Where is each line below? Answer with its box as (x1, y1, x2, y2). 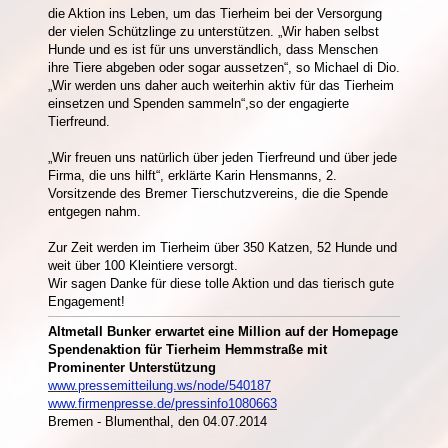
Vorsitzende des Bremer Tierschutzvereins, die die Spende (48, 185, 388, 201)
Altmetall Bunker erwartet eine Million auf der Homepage (48, 323, 398, 339)
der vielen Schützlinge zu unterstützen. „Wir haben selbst (48, 23, 379, 39)
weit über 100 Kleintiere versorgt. (48, 257, 242, 273)
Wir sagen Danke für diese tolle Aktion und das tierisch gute (48, 275, 394, 291)
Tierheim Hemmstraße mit (166, 341, 327, 357)
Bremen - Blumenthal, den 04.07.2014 (48, 413, 267, 429)
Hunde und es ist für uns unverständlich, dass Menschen (48, 41, 378, 57)
